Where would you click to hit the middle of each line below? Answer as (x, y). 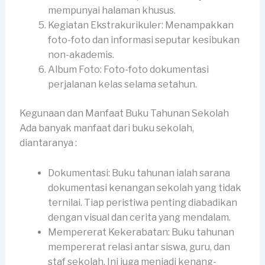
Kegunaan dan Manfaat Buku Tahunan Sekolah (124, 114)
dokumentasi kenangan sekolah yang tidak (144, 188)
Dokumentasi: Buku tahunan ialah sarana (139, 173)
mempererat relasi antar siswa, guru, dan (139, 247)
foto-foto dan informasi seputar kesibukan (143, 40)
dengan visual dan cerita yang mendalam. (139, 218)
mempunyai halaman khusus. (112, 11)
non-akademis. (81, 55)
